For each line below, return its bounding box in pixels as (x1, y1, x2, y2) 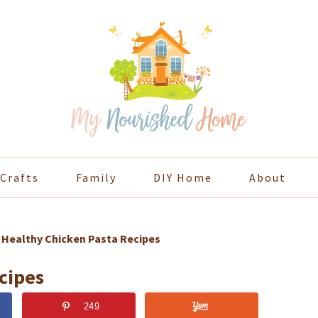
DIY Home (153, 170, 212, 185)
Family (75, 170, 116, 185)
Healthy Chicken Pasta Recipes (1, 231, 160, 246)
